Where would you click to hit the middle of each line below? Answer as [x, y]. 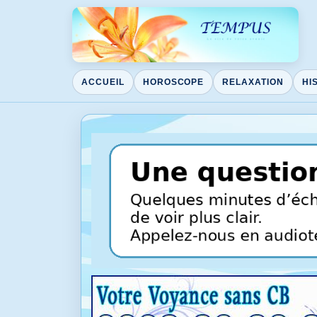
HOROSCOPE [173, 82]
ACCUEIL [103, 82]
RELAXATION [253, 82]
